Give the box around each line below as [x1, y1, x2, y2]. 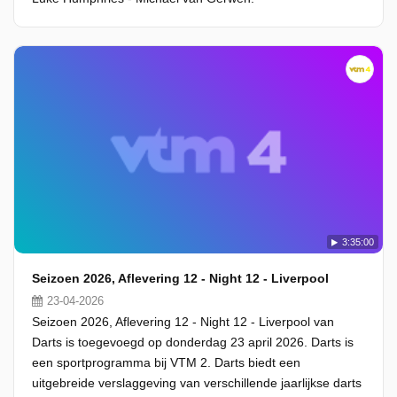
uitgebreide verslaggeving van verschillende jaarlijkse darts [32, 376, 362, 390]
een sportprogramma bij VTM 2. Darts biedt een [32, 355, 300, 370]
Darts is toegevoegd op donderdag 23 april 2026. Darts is [32, 335, 354, 349]
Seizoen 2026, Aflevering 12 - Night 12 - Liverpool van [32, 315, 334, 329]
